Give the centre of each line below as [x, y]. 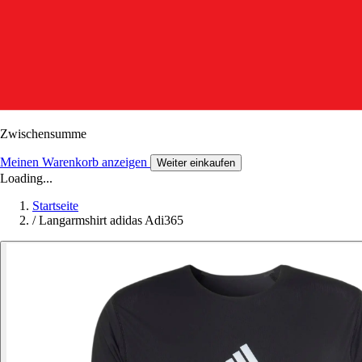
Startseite [55, 205]
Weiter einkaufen [196, 162]
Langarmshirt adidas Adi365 [111, 220]
